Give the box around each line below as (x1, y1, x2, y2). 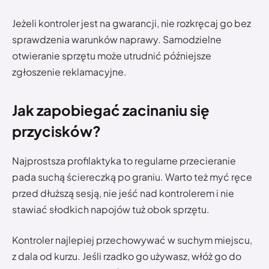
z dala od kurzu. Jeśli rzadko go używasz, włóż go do (12, 250, 241, 263)
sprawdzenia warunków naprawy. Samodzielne (12, 33, 222, 46)
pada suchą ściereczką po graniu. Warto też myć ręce (12, 170, 252, 183)
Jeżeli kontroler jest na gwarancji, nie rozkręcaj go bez (12, 17, 251, 30)
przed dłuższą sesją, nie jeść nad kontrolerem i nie (12, 186, 234, 199)
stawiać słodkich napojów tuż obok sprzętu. (12, 202, 210, 216)
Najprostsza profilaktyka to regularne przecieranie (12, 154, 236, 167)
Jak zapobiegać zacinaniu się (12, 100, 210, 119)
